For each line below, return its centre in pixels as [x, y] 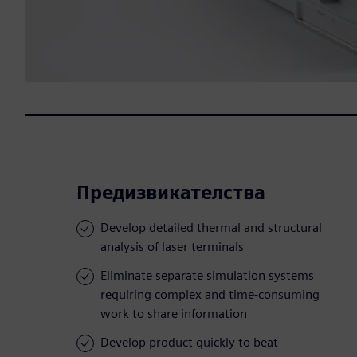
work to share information [174, 314]
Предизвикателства [171, 193]
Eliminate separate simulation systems [207, 276]
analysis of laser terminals [172, 247]
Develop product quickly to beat [189, 343]
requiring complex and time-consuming [210, 295]
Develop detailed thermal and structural [211, 228]
